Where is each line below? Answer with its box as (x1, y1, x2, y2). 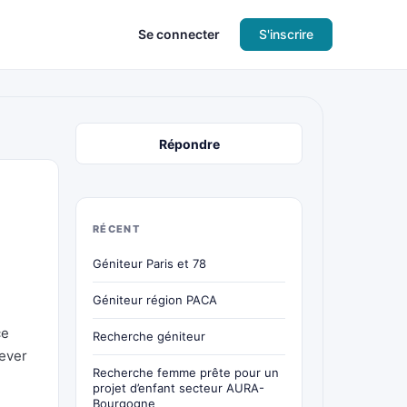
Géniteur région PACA (93, 293, 217, 307)
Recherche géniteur (93, 329, 205, 343)
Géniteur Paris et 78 (93, 256, 206, 271)
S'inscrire (259, 26, 313, 42)
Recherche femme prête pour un (93, 365, 279, 380)
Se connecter (138, 26, 220, 42)
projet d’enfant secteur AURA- (93, 381, 264, 395)
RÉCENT (93, 223, 140, 235)
